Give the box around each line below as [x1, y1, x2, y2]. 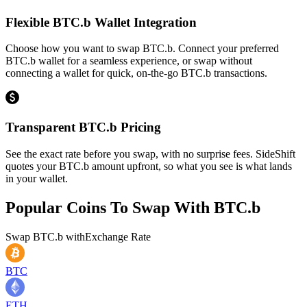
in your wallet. [5, 172, 68, 184]
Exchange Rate [85, 230, 151, 243]
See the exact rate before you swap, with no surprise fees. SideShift [5, 147, 295, 160]
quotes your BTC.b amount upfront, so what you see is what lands [5, 160, 292, 172]
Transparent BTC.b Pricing [5, 119, 161, 134]
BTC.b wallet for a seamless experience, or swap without [5, 55, 252, 67]
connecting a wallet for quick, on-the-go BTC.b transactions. [5, 67, 267, 79]
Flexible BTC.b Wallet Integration [5, 14, 197, 29]
